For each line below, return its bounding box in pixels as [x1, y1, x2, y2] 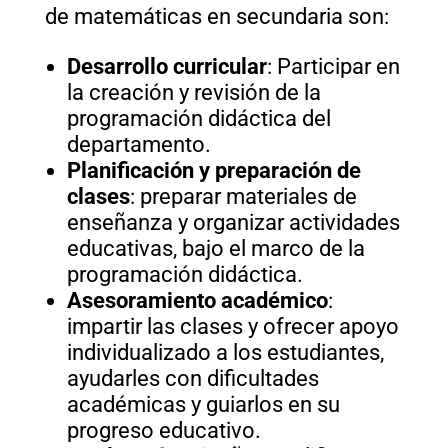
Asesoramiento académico [66, 287, 328, 313]
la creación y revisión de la [66, 79, 321, 105]
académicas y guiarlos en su [66, 391, 340, 417]
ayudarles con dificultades [66, 365, 319, 391]
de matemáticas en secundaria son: [44, 3, 389, 29]
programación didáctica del [66, 105, 331, 131]
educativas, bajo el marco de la [66, 235, 365, 261]
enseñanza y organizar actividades [66, 209, 400, 235]
